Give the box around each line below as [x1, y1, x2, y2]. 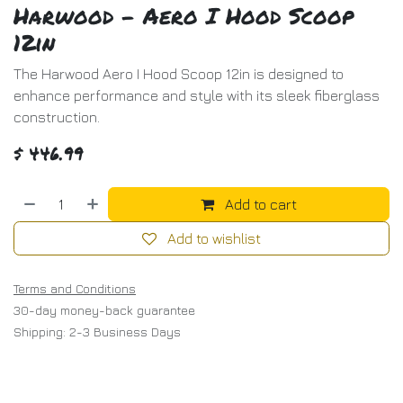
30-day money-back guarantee [13, 301, 195, 318]
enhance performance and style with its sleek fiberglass [13, 86, 380, 103]
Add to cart [221, 195, 298, 212]
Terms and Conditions [13, 280, 136, 296]
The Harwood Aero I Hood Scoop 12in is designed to [13, 65, 344, 82]
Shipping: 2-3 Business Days [13, 323, 181, 339]
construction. [13, 108, 100, 125]
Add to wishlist [167, 229, 261, 246]
